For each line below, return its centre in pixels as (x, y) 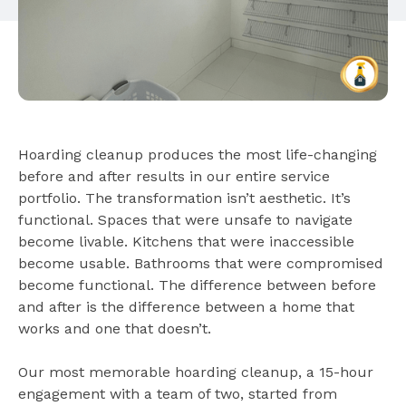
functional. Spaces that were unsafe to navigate (185, 219)
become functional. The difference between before (197, 285)
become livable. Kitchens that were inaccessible (186, 241)
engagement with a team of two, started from (178, 393)
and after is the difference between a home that (186, 306)
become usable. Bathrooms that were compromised (201, 263)
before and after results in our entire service (174, 176)
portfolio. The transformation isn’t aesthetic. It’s (184, 198)
